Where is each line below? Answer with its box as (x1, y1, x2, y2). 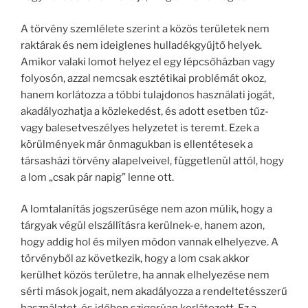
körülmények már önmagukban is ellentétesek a (21, 137, 253, 151)
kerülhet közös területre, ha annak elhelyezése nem (21, 269, 269, 282)
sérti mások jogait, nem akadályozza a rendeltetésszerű (21, 285, 287, 298)
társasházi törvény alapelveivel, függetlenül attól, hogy (21, 154, 284, 167)
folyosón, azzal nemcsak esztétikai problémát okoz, (21, 71, 266, 85)
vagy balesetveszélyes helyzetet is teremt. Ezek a (21, 121, 259, 134)
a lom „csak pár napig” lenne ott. (21, 170, 174, 184)
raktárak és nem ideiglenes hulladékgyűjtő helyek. (21, 38, 262, 52)
